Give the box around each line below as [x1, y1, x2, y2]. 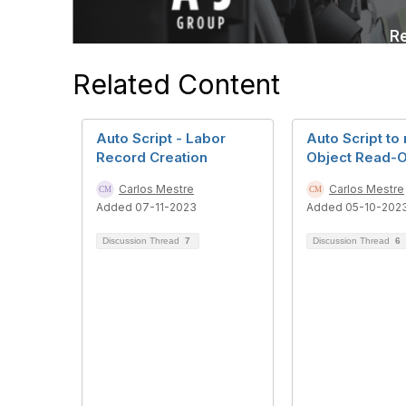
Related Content [72, 68, 280, 101]
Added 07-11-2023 [96, 200, 197, 214]
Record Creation [96, 149, 208, 166]
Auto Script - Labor [96, 130, 226, 147]
